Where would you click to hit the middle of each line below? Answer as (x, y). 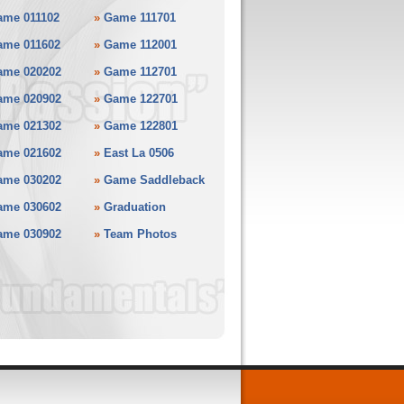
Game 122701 (140, 99)
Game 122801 (140, 126)
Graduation (134, 207)
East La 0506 (138, 153)
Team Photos (140, 234)
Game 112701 (140, 72)
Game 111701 (139, 18)
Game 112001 (140, 45)
